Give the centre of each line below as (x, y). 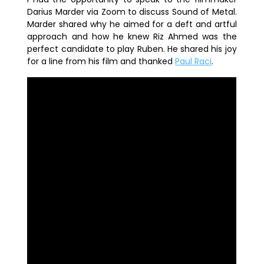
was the (217, 36)
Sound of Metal (203, 11)
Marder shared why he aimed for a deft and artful (132, 24)
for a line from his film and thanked (101, 61)
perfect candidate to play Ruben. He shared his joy (132, 49)
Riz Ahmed (176, 36)
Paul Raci (194, 61)
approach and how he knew (90, 36)
